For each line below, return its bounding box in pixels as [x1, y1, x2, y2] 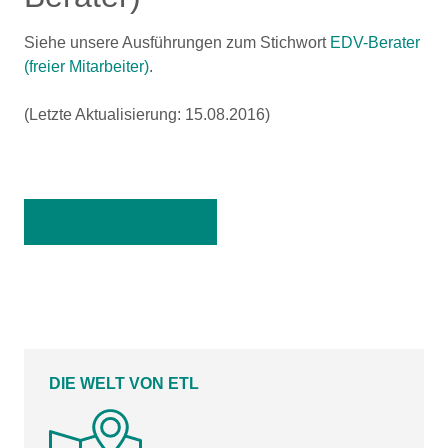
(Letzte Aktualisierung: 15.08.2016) [24, 106, 270, 123]
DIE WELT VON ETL [49, 375, 199, 392]
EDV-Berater [330, 34, 420, 51]
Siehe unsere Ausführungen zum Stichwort [24, 34, 330, 51]
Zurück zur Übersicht [47, 213, 194, 230]
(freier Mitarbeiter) [24, 58, 149, 75]
